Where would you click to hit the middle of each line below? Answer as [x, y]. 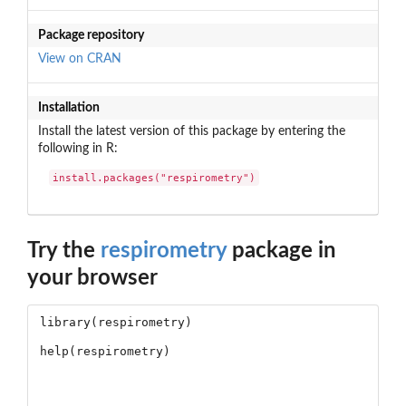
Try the [64, 251]
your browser [92, 279]
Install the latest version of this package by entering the [191, 131]
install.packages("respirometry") [155, 178]
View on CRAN [79, 58]
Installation [68, 107]
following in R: [77, 148]
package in [281, 251]
